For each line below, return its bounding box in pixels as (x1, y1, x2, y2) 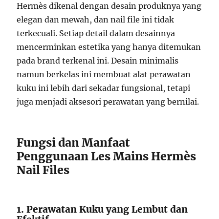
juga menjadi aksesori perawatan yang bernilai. (17, 96, 199, 107)
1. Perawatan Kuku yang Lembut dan (17, 203, 188, 215)
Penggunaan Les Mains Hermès (17, 149, 197, 163)
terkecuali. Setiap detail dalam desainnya (17, 28, 175, 38)
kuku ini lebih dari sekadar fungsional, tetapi (17, 83, 191, 93)
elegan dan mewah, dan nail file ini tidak (17, 14, 175, 24)
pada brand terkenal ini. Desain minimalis (17, 55, 179, 66)
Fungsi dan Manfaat (17, 135, 130, 150)
